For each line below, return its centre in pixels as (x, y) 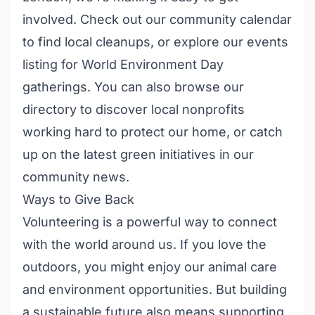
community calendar (231, 19)
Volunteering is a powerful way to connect (150, 222)
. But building (248, 289)
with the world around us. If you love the (144, 244)
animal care (243, 267)
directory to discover (87, 109)
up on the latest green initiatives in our (138, 154)
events (268, 42)
